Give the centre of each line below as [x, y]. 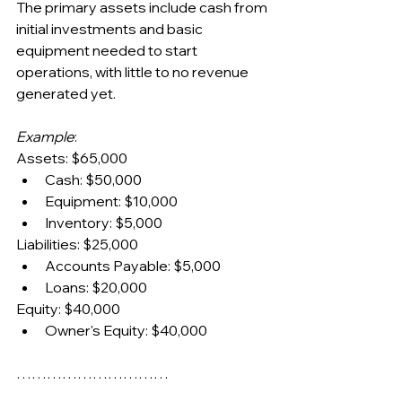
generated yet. [66, 94]
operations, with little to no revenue [134, 72]
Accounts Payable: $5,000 [133, 266]
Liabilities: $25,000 [77, 245]
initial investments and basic [111, 29]
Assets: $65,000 [72, 158]
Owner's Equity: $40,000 [126, 331]
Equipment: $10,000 [111, 201]
